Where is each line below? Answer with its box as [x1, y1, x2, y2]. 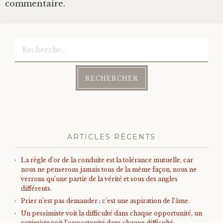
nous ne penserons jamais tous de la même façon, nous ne [21, 165, 197, 173]
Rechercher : [16, 36, 60, 46]
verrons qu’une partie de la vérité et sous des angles [21, 175, 178, 183]
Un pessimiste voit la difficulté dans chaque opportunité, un [21, 209, 202, 217]
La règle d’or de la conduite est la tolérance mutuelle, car [21, 156, 193, 164]
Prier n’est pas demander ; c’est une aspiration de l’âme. [21, 197, 190, 205]
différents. [21, 184, 52, 192]
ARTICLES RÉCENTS [67, 132, 156, 141]
